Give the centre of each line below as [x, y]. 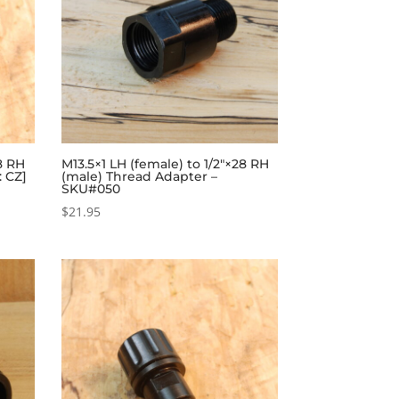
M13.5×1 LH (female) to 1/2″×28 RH [165, 164]
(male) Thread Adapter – [139, 177]
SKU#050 [90, 189]
